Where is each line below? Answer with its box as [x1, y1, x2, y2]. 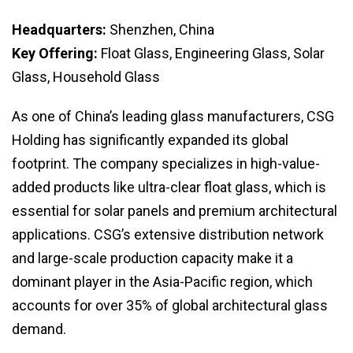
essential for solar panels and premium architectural [12, 203, 337, 220]
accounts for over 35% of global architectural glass [12, 297, 328, 314]
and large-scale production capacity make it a [12, 250, 293, 267]
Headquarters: [12, 21, 106, 39]
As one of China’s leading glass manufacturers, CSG [12, 108, 334, 125]
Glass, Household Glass [12, 69, 160, 86]
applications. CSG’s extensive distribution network [12, 226, 324, 243]
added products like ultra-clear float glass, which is [12, 179, 326, 196]
